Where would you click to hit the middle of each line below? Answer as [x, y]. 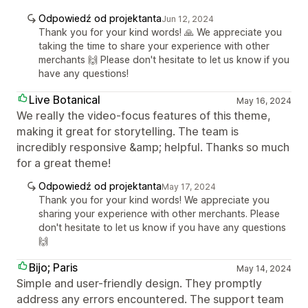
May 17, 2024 [189, 187]
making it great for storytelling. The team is [128, 131]
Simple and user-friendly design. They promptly [139, 283]
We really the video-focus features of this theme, [144, 115]
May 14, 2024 [264, 268]
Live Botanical [65, 100]
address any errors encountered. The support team [150, 299]
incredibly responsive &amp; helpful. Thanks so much [153, 147]
